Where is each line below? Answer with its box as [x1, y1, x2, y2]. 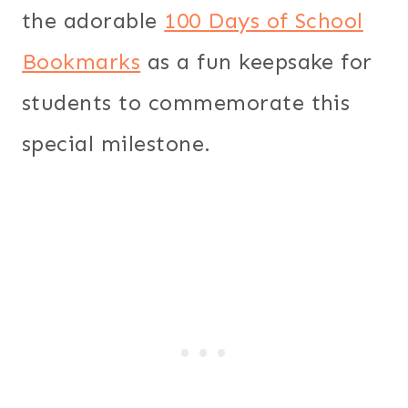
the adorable [22, 6, 165, 34]
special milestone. [22, 129, 211, 157]
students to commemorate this [22, 88, 351, 116]
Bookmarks [22, 47, 141, 75]
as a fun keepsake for [140, 47, 372, 75]
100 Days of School [164, 6, 363, 34]
